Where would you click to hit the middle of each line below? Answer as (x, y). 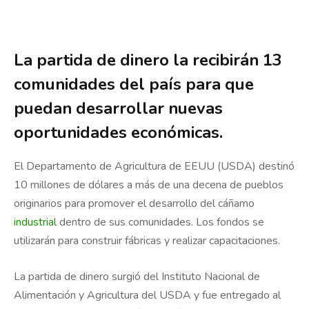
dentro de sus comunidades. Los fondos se (160, 222)
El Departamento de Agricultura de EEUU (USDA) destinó (154, 167)
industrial (35, 222)
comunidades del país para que (134, 84)
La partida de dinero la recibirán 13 (148, 60)
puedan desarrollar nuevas (118, 109)
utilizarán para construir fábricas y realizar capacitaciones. (147, 241)
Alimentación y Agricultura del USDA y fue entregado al (147, 295)
